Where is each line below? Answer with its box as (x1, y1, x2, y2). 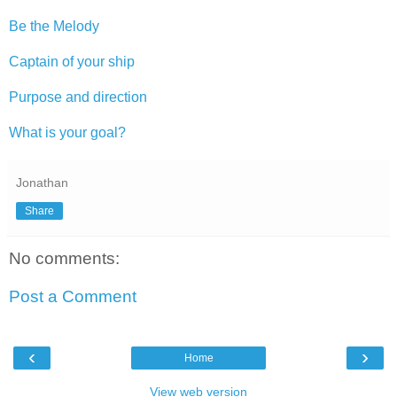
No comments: (9, 248, 120, 268)
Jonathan (16, 175, 68, 190)
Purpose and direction (9, 89, 147, 105)
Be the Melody (9, 18, 99, 34)
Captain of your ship (9, 53, 135, 69)
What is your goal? (9, 124, 126, 140)
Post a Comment (9, 287, 136, 307)
